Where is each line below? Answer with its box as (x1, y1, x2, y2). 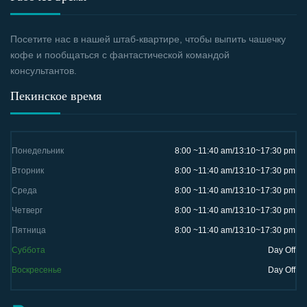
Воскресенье (12, 265, 62, 275)
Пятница (12, 225, 46, 236)
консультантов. (10, 65, 77, 77)
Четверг (12, 206, 42, 216)
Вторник (12, 166, 44, 176)
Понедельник (12, 146, 64, 156)
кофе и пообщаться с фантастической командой (10, 49, 230, 61)
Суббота (12, 245, 45, 256)
